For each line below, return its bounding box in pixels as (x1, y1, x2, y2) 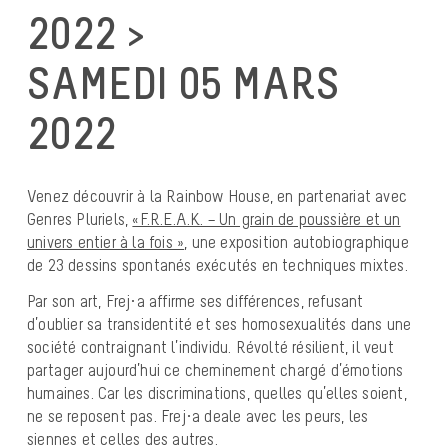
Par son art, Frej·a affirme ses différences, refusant (27, 290, 364, 313)
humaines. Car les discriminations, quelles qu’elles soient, (27, 382, 407, 405)
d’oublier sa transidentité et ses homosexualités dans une (27, 313, 412, 336)
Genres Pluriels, (27, 207, 133, 230)
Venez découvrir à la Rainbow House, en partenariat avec (27, 184, 408, 207)
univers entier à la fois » (27, 230, 185, 253)
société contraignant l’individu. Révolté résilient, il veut (27, 336, 394, 359)
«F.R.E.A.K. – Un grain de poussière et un (132, 207, 401, 230)
